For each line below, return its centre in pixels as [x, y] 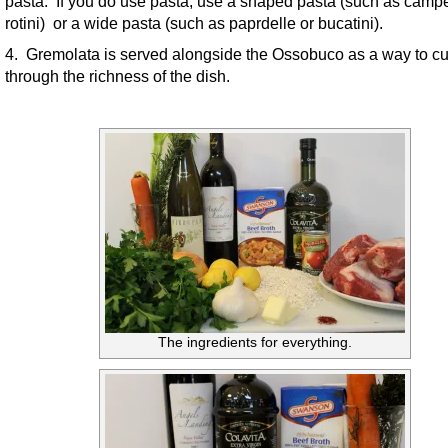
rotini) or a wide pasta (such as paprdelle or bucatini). [194, 22]
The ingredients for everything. [255, 342]
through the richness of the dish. [117, 75]
